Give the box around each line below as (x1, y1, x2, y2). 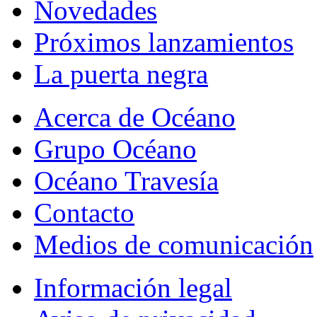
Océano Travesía (34, 166, 219, 197)
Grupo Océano (34, 134, 197, 165)
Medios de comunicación (34, 229, 313, 260)
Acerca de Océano (34, 102, 236, 133)
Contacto (34, 197, 134, 229)
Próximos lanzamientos (34, 27, 294, 58)
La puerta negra (34, 59, 208, 90)
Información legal (34, 272, 232, 304)
